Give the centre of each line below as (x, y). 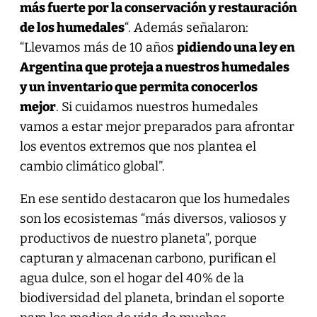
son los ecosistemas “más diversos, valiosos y (153, 218)
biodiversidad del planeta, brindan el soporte (152, 298)
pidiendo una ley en (236, 47)
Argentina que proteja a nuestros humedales (154, 67)
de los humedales (72, 27)
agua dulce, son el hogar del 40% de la (132, 278)
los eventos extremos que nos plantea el (138, 146)
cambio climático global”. (92, 166)
